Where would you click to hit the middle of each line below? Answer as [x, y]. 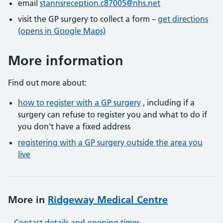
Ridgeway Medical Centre [108, 200]
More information [66, 60]
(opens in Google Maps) [62, 31]
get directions [183, 19]
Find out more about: [47, 83]
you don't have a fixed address [74, 126]
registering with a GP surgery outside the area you [110, 142]
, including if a [168, 103]
